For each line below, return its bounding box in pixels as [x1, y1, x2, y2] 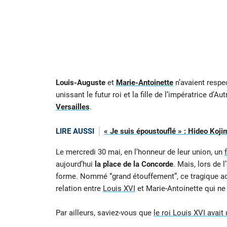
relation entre [55, 183, 103, 193]
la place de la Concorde [94, 159, 173, 169]
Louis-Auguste [55, 78, 105, 88]
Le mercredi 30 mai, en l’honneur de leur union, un [55, 147, 224, 157]
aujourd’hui [55, 159, 95, 169]
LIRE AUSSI [55, 127, 94, 136]
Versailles [55, 102, 90, 112]
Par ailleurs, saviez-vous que [55, 208, 154, 217]
